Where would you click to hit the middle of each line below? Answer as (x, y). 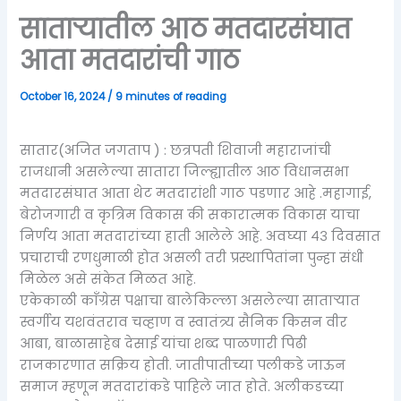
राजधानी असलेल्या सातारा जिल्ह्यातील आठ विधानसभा (185, 171)
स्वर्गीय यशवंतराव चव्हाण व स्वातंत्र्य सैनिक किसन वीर (184, 322)
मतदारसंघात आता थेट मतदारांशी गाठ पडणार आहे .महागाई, (196, 193)
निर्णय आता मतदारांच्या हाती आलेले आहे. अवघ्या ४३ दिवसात (200, 236)
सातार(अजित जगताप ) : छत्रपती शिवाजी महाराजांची (176, 150)
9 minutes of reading (171, 97)
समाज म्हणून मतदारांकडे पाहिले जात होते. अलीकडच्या (182, 386)
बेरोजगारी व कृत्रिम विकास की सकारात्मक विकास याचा (190, 214)
